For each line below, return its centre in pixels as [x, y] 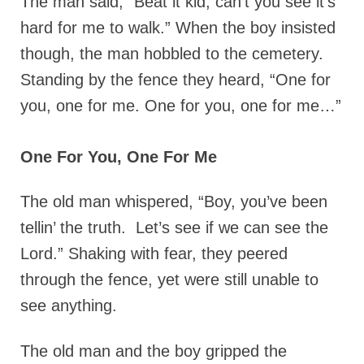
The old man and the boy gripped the [154, 351]
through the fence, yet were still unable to [169, 279]
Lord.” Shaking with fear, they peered [154, 253]
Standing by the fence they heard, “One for [175, 79]
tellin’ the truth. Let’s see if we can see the [174, 227]
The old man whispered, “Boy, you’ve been [174, 201]
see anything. [69, 305]
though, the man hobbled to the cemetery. [172, 53]
